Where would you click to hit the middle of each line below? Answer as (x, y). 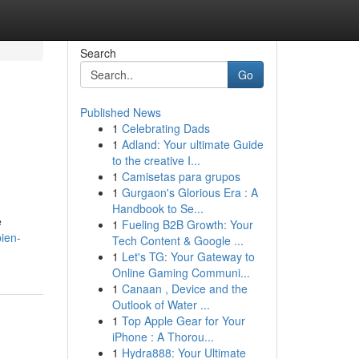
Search (98, 53)
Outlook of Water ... (161, 305)
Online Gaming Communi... (181, 272)
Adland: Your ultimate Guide (192, 144)
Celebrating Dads (165, 128)
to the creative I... (156, 160)
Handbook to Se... (157, 208)
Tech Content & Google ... (177, 240)
